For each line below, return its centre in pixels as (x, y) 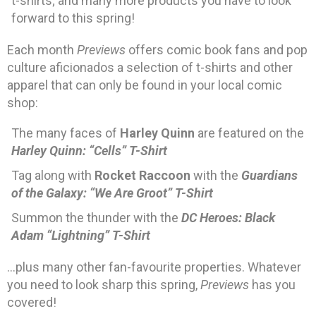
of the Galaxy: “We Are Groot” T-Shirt (112, 193)
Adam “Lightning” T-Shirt (81, 236)
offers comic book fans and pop (217, 50)
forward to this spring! (73, 18)
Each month (42, 50)
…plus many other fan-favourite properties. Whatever (154, 267)
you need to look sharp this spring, (104, 285)
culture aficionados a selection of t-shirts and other (150, 68)
